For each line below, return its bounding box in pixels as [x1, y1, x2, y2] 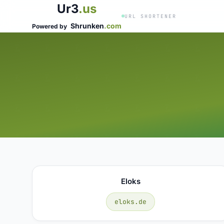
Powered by [32, 22, 68, 30]
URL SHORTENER [124, 12, 176, 19]
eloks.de [114, 197, 147, 206]
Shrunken [70, 21, 104, 30]
